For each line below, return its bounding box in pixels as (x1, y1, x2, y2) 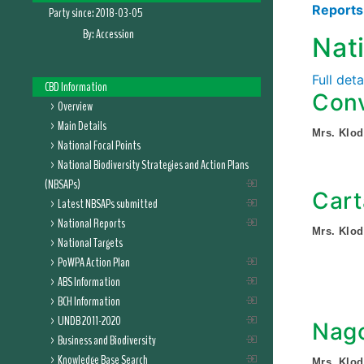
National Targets (58, 234, 123, 252)
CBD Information (45, 78, 107, 96)
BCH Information (58, 292, 120, 310)
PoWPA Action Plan (58, 253, 130, 271)
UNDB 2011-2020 (58, 312, 121, 330)
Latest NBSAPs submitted (58, 195, 158, 213)
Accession (96, 25, 134, 43)
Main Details (58, 117, 106, 135)
